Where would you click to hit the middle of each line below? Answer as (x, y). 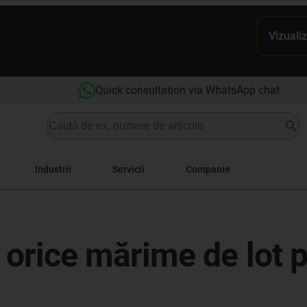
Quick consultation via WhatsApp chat (187, 90)
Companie (208, 169)
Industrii (53, 169)
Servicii (128, 169)
